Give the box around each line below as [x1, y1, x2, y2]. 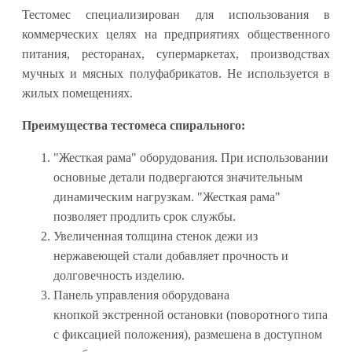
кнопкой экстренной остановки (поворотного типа [53, 308, 328, 322]
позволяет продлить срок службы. [53, 210, 236, 224]
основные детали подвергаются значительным [53, 170, 302, 185]
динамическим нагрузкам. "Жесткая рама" [53, 190, 280, 204]
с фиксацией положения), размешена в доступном [53, 328, 322, 342]
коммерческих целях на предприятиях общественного [22, 27, 330, 42]
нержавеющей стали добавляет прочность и [53, 249, 288, 263]
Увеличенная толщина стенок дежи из [53, 229, 258, 244]
